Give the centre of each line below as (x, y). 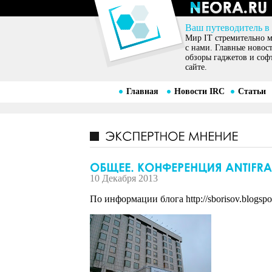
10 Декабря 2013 (124, 178)
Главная (142, 91)
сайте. (196, 67)
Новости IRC (199, 91)
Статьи (252, 91)
